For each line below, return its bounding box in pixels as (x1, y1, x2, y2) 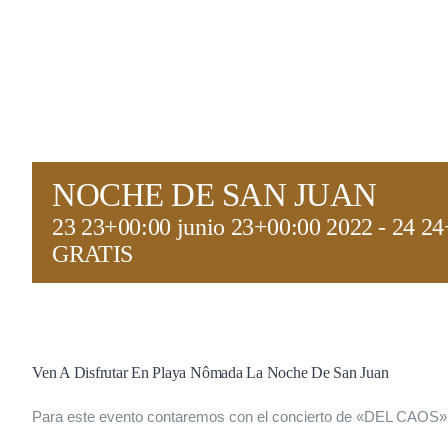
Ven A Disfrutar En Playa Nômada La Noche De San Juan (32, 363, 389, 381)
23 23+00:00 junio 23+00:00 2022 (52, 213, 373, 240)
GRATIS (52, 240, 133, 267)
